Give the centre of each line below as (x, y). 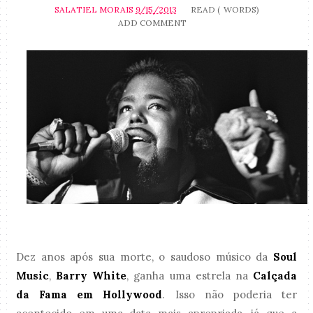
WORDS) (241, 9)
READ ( (205, 9)
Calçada (275, 275)
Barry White (92, 275)
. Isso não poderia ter (230, 294)
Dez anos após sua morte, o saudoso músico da (142, 256)
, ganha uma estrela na (190, 275)
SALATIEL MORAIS (94, 9)
